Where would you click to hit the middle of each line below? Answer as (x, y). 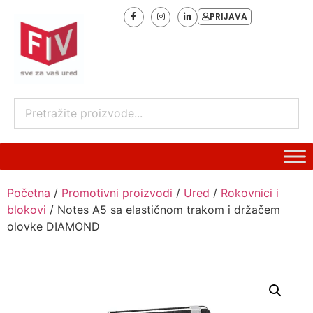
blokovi (27, 210)
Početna (29, 193)
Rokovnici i (250, 193)
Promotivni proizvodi (117, 193)
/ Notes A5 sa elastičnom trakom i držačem (163, 210)
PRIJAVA (229, 16)
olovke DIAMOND (53, 226)
